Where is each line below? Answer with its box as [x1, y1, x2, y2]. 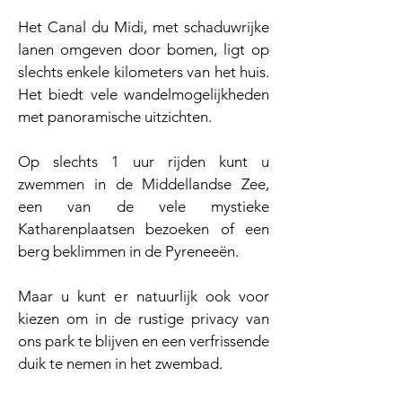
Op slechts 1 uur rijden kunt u [18, 153, 269, 170]
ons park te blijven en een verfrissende [18, 332, 269, 350]
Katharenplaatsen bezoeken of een [18, 220, 269, 238]
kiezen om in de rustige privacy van [18, 310, 269, 328]
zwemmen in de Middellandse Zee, [18, 175, 269, 193]
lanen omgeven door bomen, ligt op [18, 40, 269, 58]
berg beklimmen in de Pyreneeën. [18, 242, 239, 260]
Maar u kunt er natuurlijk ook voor [18, 287, 269, 305]
